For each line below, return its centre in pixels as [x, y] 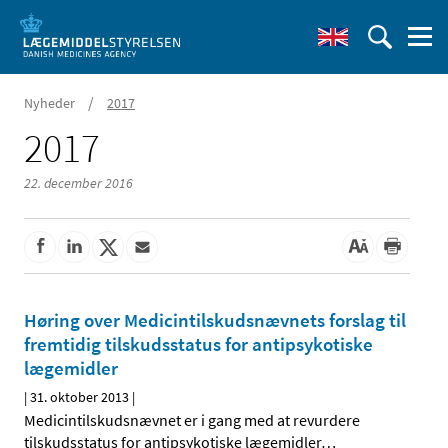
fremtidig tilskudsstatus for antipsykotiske [198, 344]
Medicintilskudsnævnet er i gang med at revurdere [192, 420]
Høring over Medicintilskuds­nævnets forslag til [215, 320]
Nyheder [49, 103]
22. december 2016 [78, 183]
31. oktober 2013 [79, 397]
